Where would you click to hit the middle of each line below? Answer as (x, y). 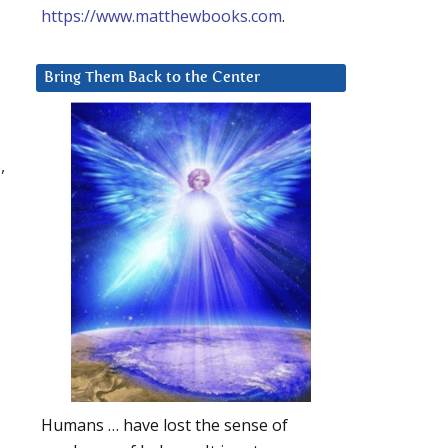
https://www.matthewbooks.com (161, 16)
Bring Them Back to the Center (152, 78)
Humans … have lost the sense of (164, 425)
